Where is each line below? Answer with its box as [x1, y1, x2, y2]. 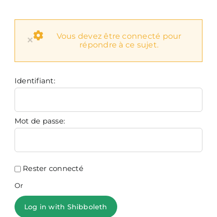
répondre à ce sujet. [79, 40, 159, 49]
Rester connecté [23, 163, 83, 173]
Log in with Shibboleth [24, 202, 108, 211]
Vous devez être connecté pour [56, 31, 182, 41]
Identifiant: [15, 76, 55, 85]
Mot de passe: [15, 116, 65, 125]
